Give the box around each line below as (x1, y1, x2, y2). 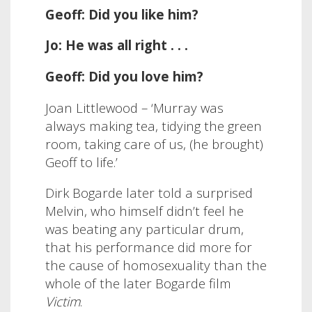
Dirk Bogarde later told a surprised (45, 184, 253, 202)
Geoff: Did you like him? (45, 5, 198, 23)
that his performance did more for (45, 238, 252, 256)
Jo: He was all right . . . (45, 36, 188, 54)
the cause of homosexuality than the (45, 256, 267, 274)
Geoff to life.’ (45, 153, 118, 171)
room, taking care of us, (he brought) (45, 134, 263, 153)
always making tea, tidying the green (45, 116, 262, 134)
